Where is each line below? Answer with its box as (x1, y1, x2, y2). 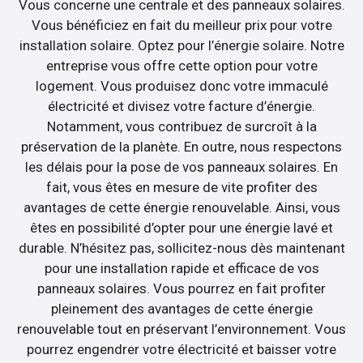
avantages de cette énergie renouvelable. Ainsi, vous (23, 199, 340, 216)
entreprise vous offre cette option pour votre (45, 57, 318, 74)
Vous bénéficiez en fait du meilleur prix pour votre (31, 16, 332, 33)
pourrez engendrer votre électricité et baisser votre (27, 340, 336, 357)
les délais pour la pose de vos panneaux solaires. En (25, 158, 338, 175)
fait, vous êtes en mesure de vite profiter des (45, 178, 318, 195)
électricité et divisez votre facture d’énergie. (48, 97, 315, 114)
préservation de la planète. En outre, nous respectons (21, 138, 342, 155)
